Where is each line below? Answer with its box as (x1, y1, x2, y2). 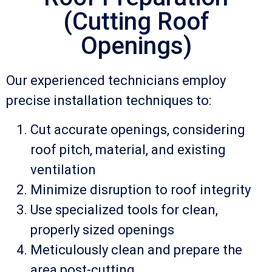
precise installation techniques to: (6, 93, 211, 109)
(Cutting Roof (63, 7, 209, 36)
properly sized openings (30, 222, 174, 237)
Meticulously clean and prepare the (30, 242, 242, 257)
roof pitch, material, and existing (30, 141, 226, 157)
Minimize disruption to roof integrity (30, 182, 251, 197)
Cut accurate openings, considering (30, 121, 245, 137)
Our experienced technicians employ (6, 73, 226, 89)
